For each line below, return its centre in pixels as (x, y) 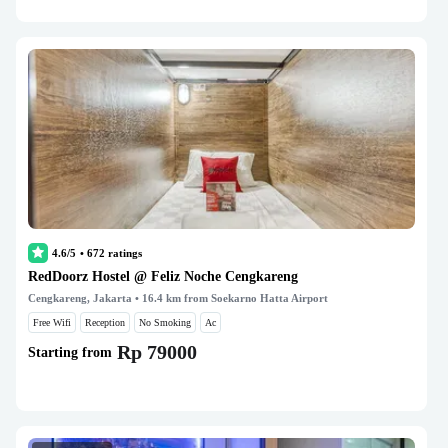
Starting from (70, 352)
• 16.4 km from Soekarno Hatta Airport (230, 298)
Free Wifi (52, 322)
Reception (105, 322)
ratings (123, 253)
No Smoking (165, 322)
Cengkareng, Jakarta (80, 298)
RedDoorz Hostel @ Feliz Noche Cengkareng (163, 276)
